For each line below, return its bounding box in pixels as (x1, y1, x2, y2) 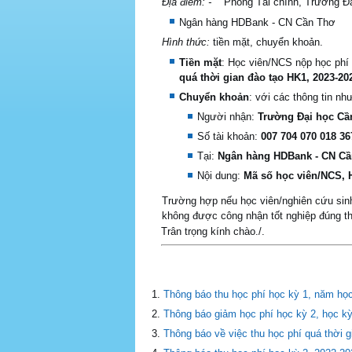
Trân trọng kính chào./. (161, 225, 265, 237)
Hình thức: (162, 36, 213, 48)
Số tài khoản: (197, 130, 261, 142)
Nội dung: (197, 170, 244, 181)
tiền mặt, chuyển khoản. (213, 36, 323, 48)
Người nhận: (197, 111, 258, 123)
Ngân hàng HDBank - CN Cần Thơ (179, 16, 335, 28)
